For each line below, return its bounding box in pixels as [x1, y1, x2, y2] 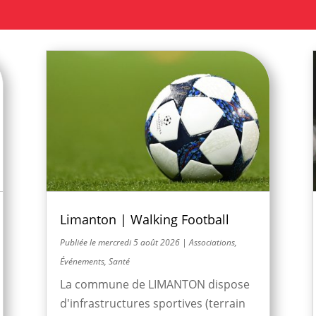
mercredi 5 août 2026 [97, 236, 180, 248]
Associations [188, 236, 235, 248]
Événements [59, 255, 104, 267]
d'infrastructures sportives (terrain [59, 295, 245, 311]
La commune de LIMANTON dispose [59, 276, 250, 292]
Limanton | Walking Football [59, 210, 229, 228]
